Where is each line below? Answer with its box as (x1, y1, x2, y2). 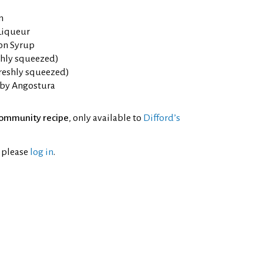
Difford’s (143, 113, 180, 123)
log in (30, 147, 53, 157)
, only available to (69, 113, 143, 123)
